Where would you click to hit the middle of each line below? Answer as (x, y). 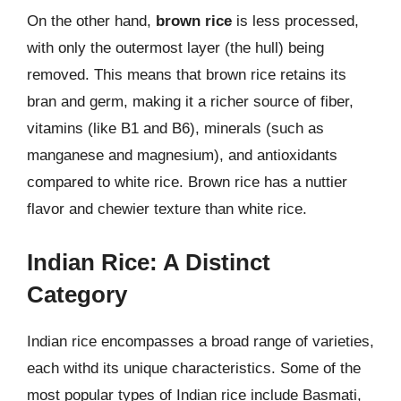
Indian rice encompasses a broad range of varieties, (200, 341)
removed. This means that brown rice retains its (187, 75)
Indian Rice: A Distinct (149, 262)
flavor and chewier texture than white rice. (167, 209)
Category (77, 294)
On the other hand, (91, 21)
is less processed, (295, 21)
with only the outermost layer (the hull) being (175, 48)
